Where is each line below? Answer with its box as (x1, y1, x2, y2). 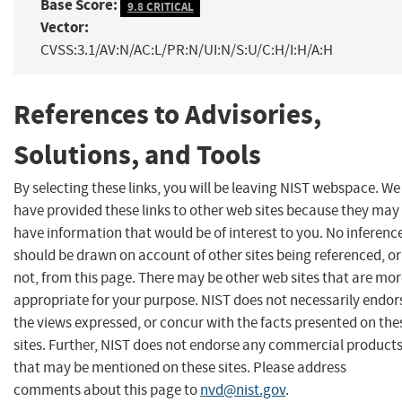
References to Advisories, (13, 96, 321, 134)
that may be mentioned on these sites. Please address (13, 357, 346, 377)
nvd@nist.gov (200, 380, 285, 399)
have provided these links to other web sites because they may (13, 200, 399, 220)
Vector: (40, 17, 89, 39)
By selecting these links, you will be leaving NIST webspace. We (13, 178, 400, 197)
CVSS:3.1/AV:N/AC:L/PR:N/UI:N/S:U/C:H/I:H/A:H (40, 40, 333, 60)
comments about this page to (13, 380, 200, 399)
